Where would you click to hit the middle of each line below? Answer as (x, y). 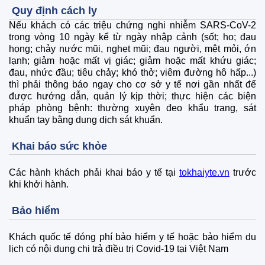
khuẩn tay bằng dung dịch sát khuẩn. (86, 120)
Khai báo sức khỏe (59, 146)
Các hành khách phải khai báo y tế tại (94, 173)
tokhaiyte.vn (204, 173)
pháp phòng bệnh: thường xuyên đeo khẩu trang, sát (132, 108)
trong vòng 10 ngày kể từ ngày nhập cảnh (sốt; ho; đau (132, 37)
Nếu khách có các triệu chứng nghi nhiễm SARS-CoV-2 (132, 25)
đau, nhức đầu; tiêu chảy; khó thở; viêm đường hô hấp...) (132, 73)
